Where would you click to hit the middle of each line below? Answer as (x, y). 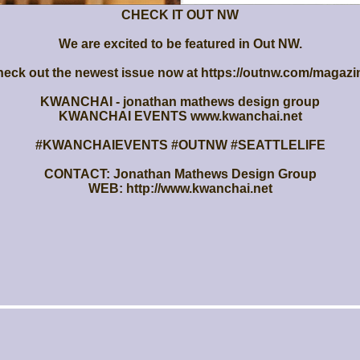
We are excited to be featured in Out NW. (180, 43)
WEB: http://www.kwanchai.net (180, 188)
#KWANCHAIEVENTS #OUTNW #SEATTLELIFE (180, 145)
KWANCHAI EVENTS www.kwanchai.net (180, 116)
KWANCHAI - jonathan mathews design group (180, 101)
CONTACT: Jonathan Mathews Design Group (180, 174)
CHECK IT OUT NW (180, 14)
